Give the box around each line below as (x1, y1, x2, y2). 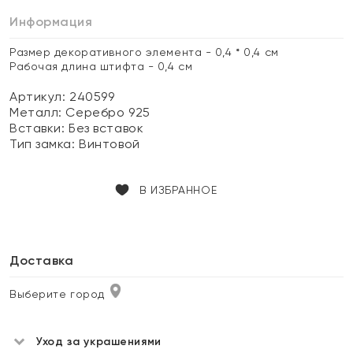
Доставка (9, 253, 74, 268)
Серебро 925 (65, 105, 150, 120)
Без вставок (69, 121, 144, 136)
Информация (9, 14, 93, 29)
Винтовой (79, 136, 140, 151)
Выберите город (9, 288, 105, 300)
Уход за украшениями (36, 335, 162, 348)
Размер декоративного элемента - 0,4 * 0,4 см (9, 46, 279, 58)
